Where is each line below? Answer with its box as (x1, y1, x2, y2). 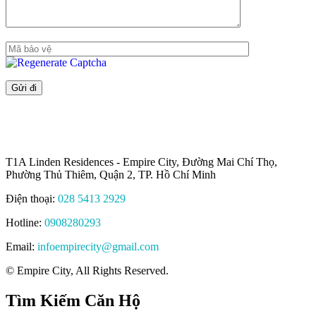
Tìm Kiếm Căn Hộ (6, 291, 140, 310)
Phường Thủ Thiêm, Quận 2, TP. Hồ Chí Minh (6, 169, 216, 181)
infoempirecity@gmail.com (37, 241, 159, 253)
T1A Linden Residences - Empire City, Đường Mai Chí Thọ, (6, 156, 277, 169)
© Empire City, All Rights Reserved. (6, 265, 169, 277)
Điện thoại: (6, 193, 58, 205)
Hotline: (6, 217, 44, 229)
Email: (6, 241, 37, 253)
